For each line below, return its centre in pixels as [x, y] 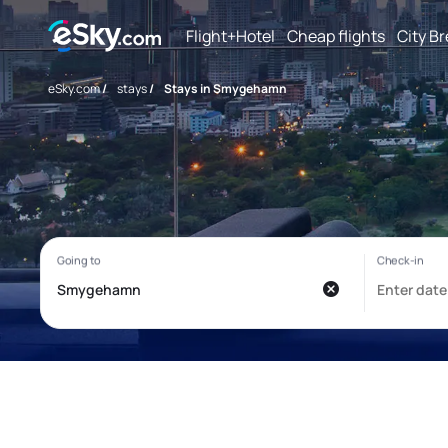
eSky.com [74, 88]
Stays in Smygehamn [225, 88]
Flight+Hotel [230, 35]
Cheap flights [336, 35]
